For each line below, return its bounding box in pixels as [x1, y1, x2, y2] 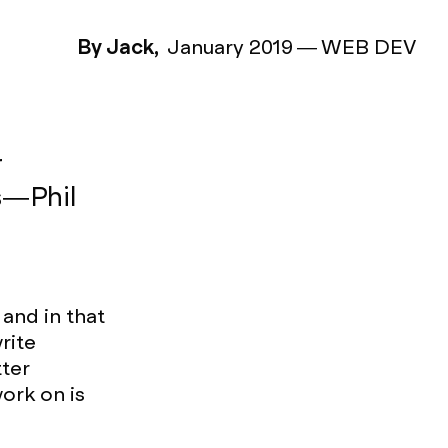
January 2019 [167, 34, 293, 60]
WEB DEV [321, 34, 416, 60]
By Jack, [77, 34, 159, 60]
